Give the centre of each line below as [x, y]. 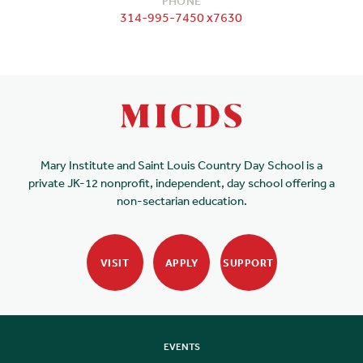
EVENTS [181, 347]
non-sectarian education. [181, 201]
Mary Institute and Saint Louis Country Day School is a [181, 165]
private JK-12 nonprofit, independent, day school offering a [181, 183]
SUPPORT [248, 263]
